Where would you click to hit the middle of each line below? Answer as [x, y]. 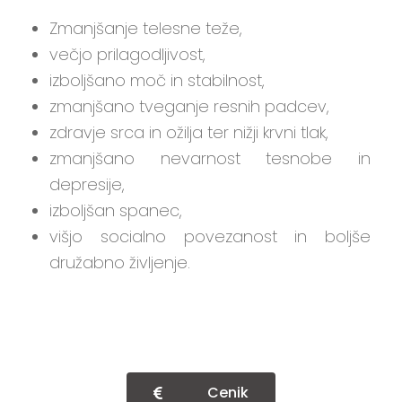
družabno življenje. [120, 262]
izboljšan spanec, [116, 210]
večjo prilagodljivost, [127, 54]
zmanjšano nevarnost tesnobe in [210, 158]
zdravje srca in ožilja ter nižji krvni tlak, [189, 132]
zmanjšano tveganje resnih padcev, [189, 106]
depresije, [87, 184]
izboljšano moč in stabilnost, [157, 80]
